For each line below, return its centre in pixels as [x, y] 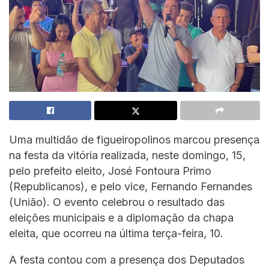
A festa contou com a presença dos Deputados [127, 259]
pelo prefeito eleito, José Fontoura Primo [110, 171]
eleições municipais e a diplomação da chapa [121, 217]
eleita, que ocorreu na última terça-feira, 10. [116, 233]
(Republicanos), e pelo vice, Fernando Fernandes [131, 186]
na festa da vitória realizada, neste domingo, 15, [127, 155]
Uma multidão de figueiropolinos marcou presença [134, 139]
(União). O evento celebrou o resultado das [117, 202]
